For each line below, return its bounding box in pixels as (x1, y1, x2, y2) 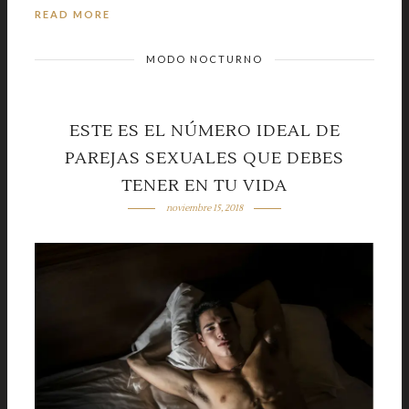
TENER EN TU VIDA (121, 175, 288, 197)
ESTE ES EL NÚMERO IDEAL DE (68, 121, 341, 142)
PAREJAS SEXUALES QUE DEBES (65, 148, 344, 170)
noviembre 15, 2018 (165, 202, 243, 215)
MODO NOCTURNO (146, 53, 263, 66)
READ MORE (35, 8, 110, 21)
